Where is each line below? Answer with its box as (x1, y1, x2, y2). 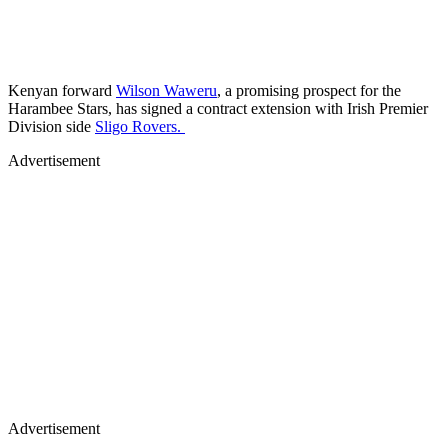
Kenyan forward (8, 81, 116, 99)
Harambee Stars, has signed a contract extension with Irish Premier (8, 99, 428, 117)
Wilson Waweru (116, 81, 217, 99)
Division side (8, 117, 95, 135)
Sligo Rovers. (95, 117, 185, 135)
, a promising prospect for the (217, 81, 401, 99)
